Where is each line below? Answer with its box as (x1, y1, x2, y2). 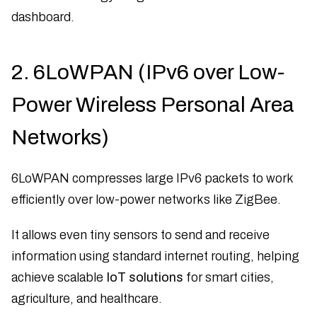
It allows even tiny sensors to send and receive (11, 227, 270, 242)
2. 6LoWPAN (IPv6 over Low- (11, 60, 284, 83)
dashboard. (11, 9, 74, 24)
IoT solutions (106, 270, 183, 284)
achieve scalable (11, 270, 106, 284)
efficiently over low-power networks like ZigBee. (11, 192, 284, 207)
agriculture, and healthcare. (11, 291, 162, 306)
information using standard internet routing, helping (11, 248, 299, 263)
